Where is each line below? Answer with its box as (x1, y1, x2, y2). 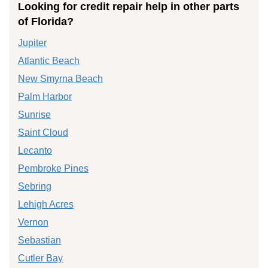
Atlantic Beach (18, 55, 80, 66)
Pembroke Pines (18, 163, 89, 173)
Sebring (18, 181, 51, 191)
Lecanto (18, 145, 52, 156)
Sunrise (18, 109, 51, 120)
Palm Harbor (18, 91, 72, 102)
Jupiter (18, 37, 47, 48)
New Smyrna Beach (18, 73, 103, 84)
